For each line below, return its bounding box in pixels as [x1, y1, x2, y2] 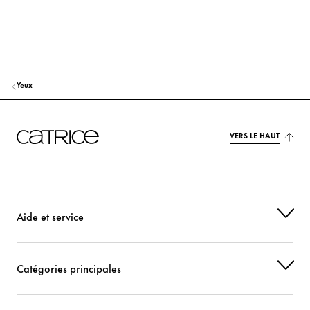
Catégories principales [17, 260, 121, 277]
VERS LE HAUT [230, 129, 280, 141]
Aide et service [17, 208, 84, 225]
